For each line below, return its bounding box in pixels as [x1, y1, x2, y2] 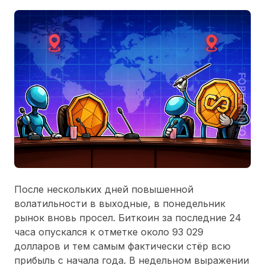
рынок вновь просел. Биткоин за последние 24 [14, 211, 241, 224]
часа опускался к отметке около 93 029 [14, 225, 203, 238]
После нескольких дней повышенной [14, 183, 193, 195]
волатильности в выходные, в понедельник [14, 197, 225, 209]
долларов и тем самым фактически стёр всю [14, 240, 231, 252]
